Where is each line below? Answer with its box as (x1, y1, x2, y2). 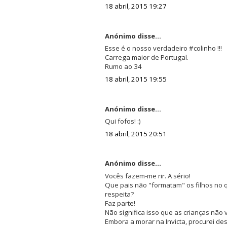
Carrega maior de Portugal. (104, 53, 188, 62)
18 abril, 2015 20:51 (104, 129, 167, 138)
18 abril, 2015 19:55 (104, 74, 167, 84)
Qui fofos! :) (104, 117, 141, 126)
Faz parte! (104, 198, 135, 208)
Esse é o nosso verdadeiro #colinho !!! (104, 44, 222, 53)
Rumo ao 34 (104, 62, 142, 71)
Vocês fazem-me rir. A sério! (104, 171, 191, 180)
